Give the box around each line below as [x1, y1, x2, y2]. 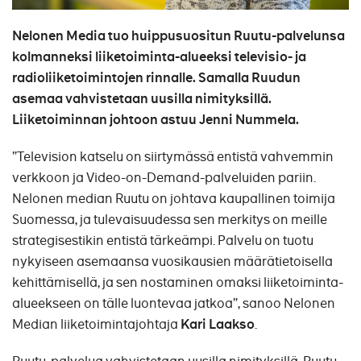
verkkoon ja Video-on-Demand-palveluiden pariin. [12, 168, 316, 186]
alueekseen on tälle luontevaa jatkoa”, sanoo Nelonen [12, 294, 335, 312]
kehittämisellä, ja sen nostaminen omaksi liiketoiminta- [12, 273, 343, 291]
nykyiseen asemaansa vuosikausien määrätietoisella [12, 252, 333, 270]
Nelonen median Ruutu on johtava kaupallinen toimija [12, 189, 335, 207]
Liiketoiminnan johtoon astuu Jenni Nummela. [12, 110, 299, 128]
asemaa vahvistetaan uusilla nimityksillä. [12, 89, 272, 107]
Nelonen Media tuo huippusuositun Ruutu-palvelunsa [12, 27, 345, 44]
